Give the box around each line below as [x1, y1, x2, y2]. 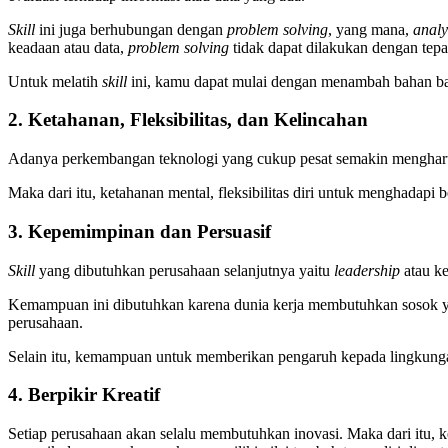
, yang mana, [328, 20, 413, 38]
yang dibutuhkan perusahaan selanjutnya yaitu [39, 261, 334, 279]
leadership [334, 261, 404, 279]
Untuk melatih [8, 72, 102, 90]
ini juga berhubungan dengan [39, 20, 227, 38]
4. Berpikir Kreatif [8, 384, 160, 406]
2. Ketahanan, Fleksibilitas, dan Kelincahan [8, 109, 368, 131]
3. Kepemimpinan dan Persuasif [8, 220, 271, 242]
